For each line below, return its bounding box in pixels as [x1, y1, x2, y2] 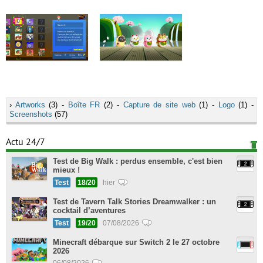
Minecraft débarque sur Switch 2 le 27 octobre [53, 238, 220, 247]
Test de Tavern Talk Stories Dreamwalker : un [53, 197, 216, 206]
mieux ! [53, 166, 80, 174]
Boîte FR [68, 100, 100, 109]
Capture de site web [123, 100, 195, 109]
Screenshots [9, 110, 52, 119]
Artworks [15, 100, 45, 109]
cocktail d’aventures [53, 206, 126, 215]
